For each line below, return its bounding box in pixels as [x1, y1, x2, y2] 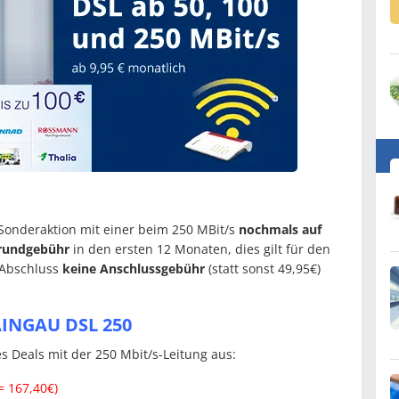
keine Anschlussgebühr [62, 260, 205, 278]
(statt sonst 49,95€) [205, 260, 321, 278]
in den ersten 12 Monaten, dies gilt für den [69, 240, 330, 258]
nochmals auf [239, 221, 322, 239]
